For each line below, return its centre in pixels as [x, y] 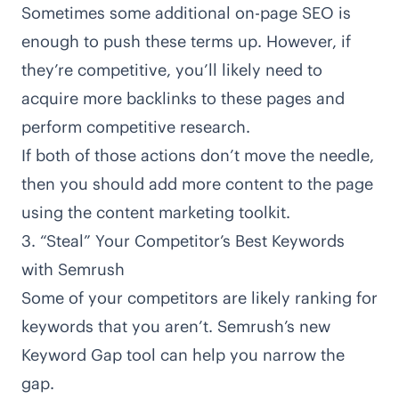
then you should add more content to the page [197, 184]
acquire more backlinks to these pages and [183, 99]
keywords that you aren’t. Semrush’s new [176, 327]
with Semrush [73, 270]
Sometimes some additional [128, 13]
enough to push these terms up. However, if [186, 42]
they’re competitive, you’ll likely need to [172, 70]
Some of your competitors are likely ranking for [199, 298]
